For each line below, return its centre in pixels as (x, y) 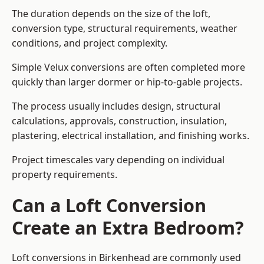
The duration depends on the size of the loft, (111, 14)
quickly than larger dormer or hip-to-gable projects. (127, 82)
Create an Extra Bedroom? (128, 228)
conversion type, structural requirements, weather (125, 29)
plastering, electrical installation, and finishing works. (131, 136)
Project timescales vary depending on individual (118, 160)
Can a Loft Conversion (109, 205)
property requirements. (65, 175)
